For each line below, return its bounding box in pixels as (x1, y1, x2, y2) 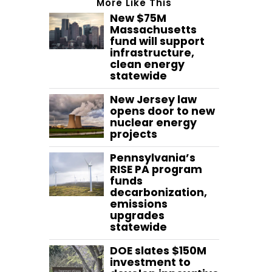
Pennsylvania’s (110, 151, 195, 166)
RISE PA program (110, 162, 202, 177)
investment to (110, 255, 191, 270)
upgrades (110, 208, 165, 223)
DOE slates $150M (110, 243, 206, 259)
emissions (110, 197, 168, 212)
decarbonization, (110, 185, 207, 200)
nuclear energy (110, 115, 197, 131)
